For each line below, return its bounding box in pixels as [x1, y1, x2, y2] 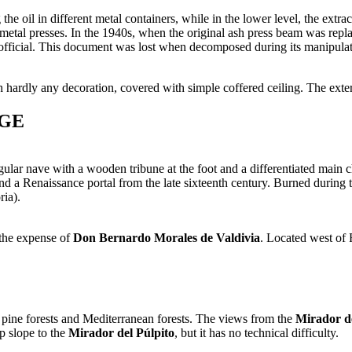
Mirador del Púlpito [68, 325, 174, 339]
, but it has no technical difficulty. [174, 325, 339, 339]
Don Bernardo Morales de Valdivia [73, 230, 260, 244]
